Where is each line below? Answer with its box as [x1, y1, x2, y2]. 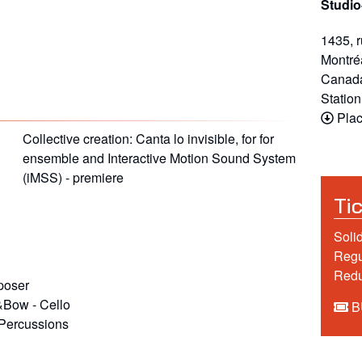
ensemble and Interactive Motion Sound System [22, 148, 296, 167]
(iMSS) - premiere [22, 167, 124, 187]
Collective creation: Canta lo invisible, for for [22, 128, 274, 148]
